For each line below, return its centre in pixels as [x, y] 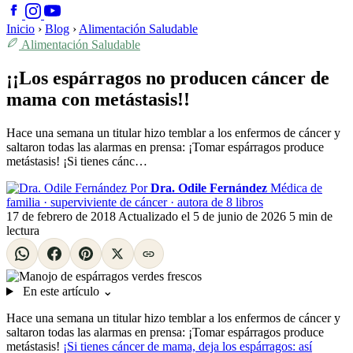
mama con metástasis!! [98, 99]
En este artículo [61, 292]
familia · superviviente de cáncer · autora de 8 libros [135, 202]
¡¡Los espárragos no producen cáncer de [168, 78]
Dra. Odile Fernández [209, 188]
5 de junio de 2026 [241, 216]
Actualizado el [156, 216]
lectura [23, 230]
